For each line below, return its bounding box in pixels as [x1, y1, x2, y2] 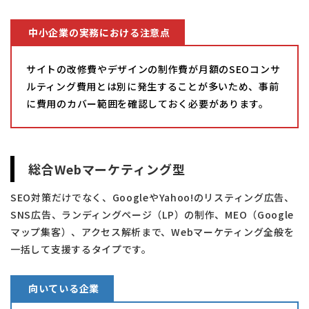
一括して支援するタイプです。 [10, 242, 152, 257]
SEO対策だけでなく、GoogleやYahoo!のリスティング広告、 [10, 190, 295, 205]
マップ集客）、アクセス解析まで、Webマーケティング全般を [10, 225, 295, 239]
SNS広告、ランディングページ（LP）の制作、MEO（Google [10, 208, 295, 222]
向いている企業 [28, 281, 99, 296]
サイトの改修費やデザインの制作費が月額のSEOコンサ [26, 62, 281, 77]
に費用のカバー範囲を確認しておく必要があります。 [26, 97, 269, 111]
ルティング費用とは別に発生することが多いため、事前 [26, 79, 279, 94]
